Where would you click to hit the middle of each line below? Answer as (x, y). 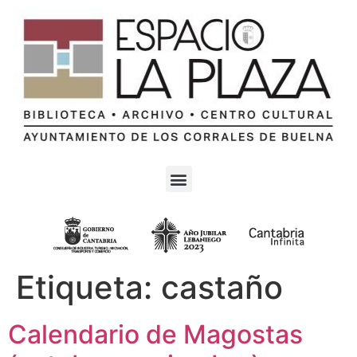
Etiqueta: (88, 287)
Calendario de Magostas (155, 334)
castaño (222, 287)
